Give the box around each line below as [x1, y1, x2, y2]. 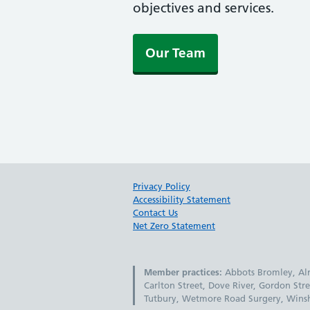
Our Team [145, 44, 206, 61]
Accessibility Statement [133, 193, 230, 205]
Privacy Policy [133, 180, 190, 192]
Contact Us [133, 206, 178, 218]
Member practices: [144, 266, 223, 277]
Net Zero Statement [133, 219, 215, 231]
